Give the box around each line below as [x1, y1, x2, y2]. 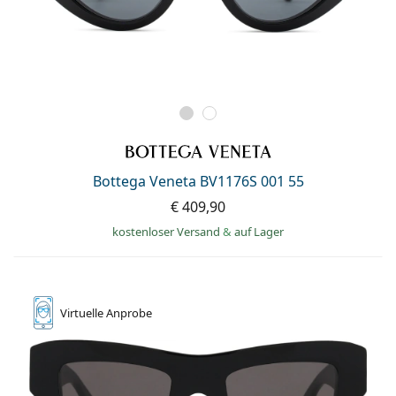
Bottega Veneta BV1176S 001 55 [92, 171, 304, 191]
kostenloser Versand [112, 223, 223, 240]
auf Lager [234, 223, 284, 240]
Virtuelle [60, 304, 106, 321]
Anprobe [106, 304, 152, 321]
